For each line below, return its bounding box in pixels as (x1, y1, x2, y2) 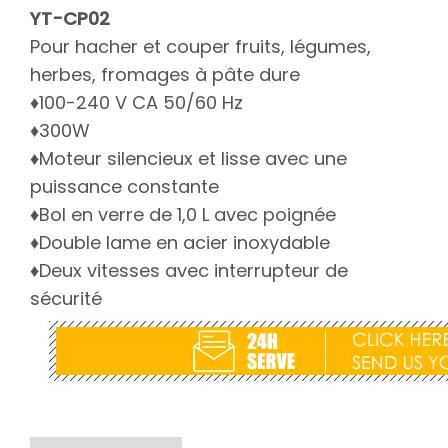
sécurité (30, 286, 102, 311)
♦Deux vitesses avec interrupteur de (30, 258, 348, 283)
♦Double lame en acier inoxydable (30, 230, 330, 255)
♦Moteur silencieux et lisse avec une (30, 146, 347, 171)
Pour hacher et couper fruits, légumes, (30, 34, 371, 59)
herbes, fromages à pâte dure (30, 62, 300, 87)
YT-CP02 (30, 6, 110, 31)
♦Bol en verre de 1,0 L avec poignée (30, 202, 336, 227)
